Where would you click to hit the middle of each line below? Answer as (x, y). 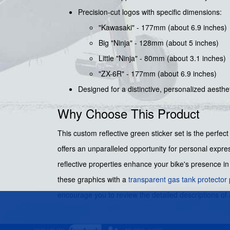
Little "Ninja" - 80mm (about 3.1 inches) (162, 58)
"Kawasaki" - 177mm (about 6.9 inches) (163, 27)
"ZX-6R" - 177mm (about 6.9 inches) (158, 74)
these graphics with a (93, 179)
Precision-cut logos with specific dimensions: (150, 12)
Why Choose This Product (129, 113)
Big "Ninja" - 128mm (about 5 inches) (159, 43)
